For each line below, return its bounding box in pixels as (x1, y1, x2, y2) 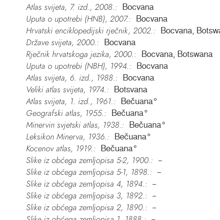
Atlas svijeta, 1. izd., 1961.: (26, 95, 116, 108)
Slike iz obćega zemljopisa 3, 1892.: (26, 190, 147, 202)
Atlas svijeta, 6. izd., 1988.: (26, 72, 118, 84)
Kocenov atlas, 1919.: (26, 142, 96, 155)
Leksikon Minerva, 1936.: (26, 131, 110, 143)
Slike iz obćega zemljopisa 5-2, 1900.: (26, 154, 153, 166)
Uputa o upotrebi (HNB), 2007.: (26, 13, 131, 25)
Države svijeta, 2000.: (26, 36, 99, 49)
